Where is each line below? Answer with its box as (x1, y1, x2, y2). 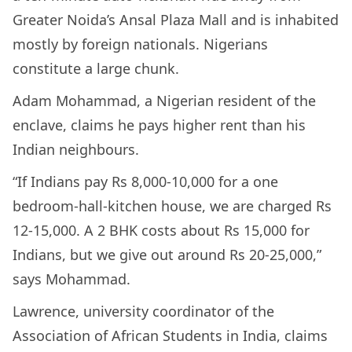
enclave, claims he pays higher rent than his (13, 115, 306, 134)
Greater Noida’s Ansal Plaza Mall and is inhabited (13, 9, 339, 29)
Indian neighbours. (13, 139, 143, 159)
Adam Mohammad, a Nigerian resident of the (13, 90, 316, 110)
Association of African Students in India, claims (13, 325, 328, 345)
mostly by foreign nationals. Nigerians (13, 34, 268, 53)
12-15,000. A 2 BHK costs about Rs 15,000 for (13, 220, 310, 240)
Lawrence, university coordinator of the (13, 301, 274, 321)
